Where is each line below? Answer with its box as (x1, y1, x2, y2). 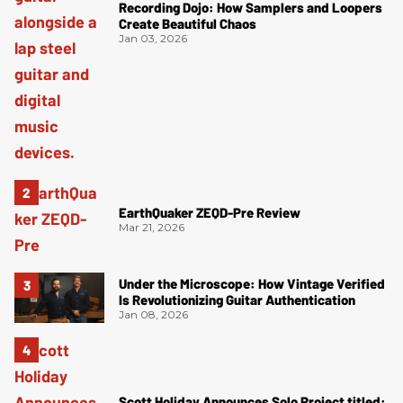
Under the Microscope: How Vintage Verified (119, 274, 385, 291)
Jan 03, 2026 (119, 31, 187, 45)
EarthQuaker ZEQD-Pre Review (119, 203, 300, 220)
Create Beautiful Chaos (119, 14, 256, 31)
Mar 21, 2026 (119, 219, 184, 234)
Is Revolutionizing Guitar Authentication (119, 291, 355, 308)
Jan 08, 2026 (119, 307, 188, 321)
